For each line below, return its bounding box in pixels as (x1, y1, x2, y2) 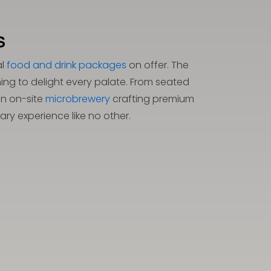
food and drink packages (7, 58, 126, 72)
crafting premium (109, 92, 194, 106)
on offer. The (126, 58, 189, 72)
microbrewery (45, 92, 110, 106)
